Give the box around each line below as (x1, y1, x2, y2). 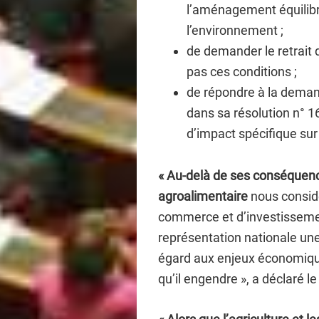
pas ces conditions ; (187, 64, 297, 79)
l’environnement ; (187, 23, 283, 38)
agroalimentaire (158, 189, 248, 204)
